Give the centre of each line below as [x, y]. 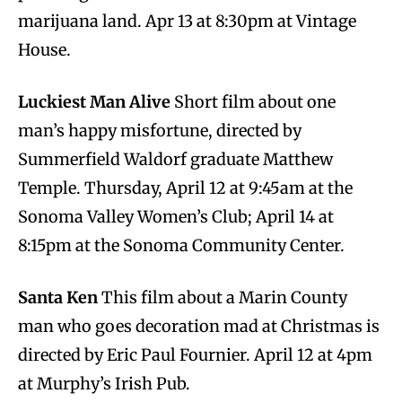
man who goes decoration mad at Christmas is [199, 326]
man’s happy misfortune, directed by [160, 130]
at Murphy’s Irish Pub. [104, 383]
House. [44, 49]
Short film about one [253, 101]
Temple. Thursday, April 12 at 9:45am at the [185, 188]
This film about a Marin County [223, 297]
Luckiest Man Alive [94, 101]
